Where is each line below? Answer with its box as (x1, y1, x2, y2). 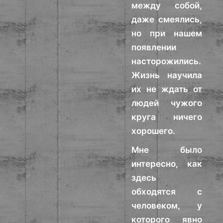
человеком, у (131, 201, 202, 211)
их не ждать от (131, 84, 202, 94)
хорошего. (131, 126, 176, 136)
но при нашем (131, 28, 202, 38)
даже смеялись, (131, 14, 202, 24)
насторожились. (131, 56, 202, 66)
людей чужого (131, 98, 202, 108)
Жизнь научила (131, 70, 202, 80)
